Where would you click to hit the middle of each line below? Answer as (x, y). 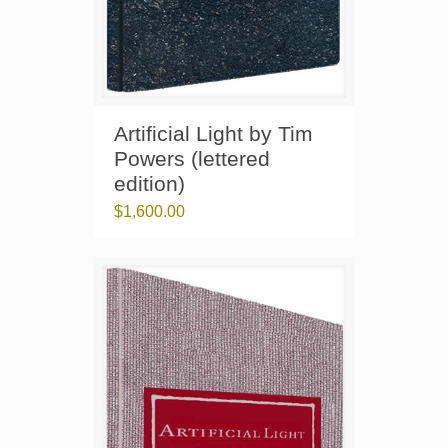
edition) (149, 184)
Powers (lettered (192, 159)
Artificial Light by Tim (213, 134)
